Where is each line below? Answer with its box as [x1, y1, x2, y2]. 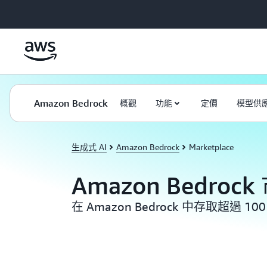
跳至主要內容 [5, 7, 55, 17]
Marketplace [189, 142, 234, 152]
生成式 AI [72, 142, 107, 152]
